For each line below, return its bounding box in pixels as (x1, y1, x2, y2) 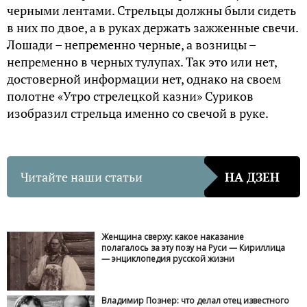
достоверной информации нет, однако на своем (7, 71, 281, 88)
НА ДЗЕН (225, 168, 280, 185)
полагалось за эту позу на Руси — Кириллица (101, 242, 286, 254)
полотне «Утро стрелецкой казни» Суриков (7, 88, 254, 105)
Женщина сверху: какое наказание (101, 231, 245, 243)
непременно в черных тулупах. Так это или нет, (7, 53, 277, 71)
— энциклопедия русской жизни (101, 253, 235, 265)
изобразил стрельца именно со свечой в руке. (7, 105, 269, 122)
